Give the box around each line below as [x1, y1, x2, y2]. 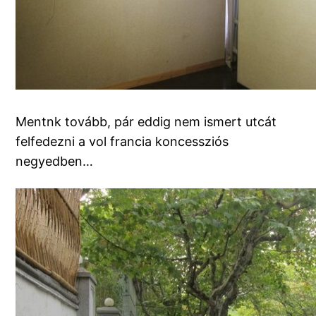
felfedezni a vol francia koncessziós [16, 134, 229, 150]
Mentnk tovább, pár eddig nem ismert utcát [16, 114, 277, 130]
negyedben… [16, 154, 94, 169]
